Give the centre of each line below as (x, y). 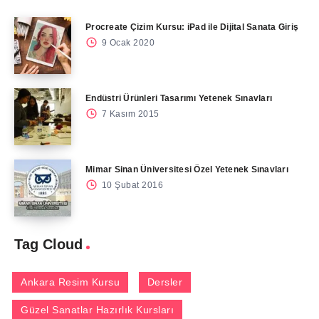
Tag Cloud (48, 245)
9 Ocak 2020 (127, 43)
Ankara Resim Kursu (70, 282)
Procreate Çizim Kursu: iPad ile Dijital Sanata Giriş (192, 27)
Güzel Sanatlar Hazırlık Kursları (97, 310)
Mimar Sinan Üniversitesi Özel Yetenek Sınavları (187, 170)
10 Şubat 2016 (131, 185)
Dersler (164, 282)
